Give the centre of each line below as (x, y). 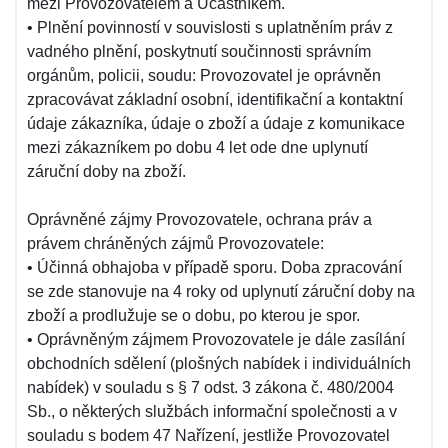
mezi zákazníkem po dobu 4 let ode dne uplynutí (197, 147)
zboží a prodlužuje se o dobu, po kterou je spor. (193, 315)
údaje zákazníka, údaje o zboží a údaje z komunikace (216, 123)
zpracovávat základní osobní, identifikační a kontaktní (215, 99)
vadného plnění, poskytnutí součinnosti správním (199, 51)
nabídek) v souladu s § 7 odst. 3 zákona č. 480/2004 (210, 387)
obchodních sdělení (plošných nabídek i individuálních (219, 363)
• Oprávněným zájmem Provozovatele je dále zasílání (216, 339)
